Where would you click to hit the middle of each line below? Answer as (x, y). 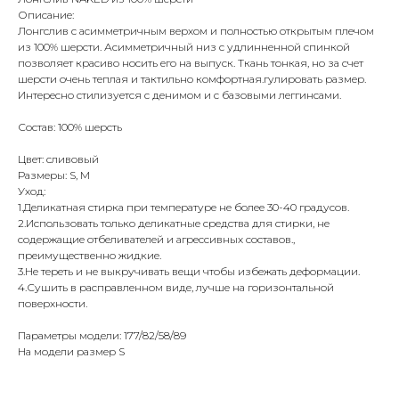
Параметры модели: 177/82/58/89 (102, 336)
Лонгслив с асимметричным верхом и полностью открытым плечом (196, 31)
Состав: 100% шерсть (70, 127)
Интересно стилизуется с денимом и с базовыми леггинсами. (179, 95)
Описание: (46, 15)
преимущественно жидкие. (90, 256)
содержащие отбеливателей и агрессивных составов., (156, 240)
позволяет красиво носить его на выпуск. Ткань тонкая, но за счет (191, 63)
